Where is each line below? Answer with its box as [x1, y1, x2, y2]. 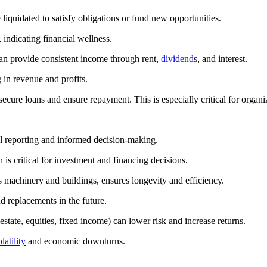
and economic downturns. [26, 235, 125, 246]
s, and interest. [194, 53, 247, 64]
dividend [161, 53, 194, 64]
